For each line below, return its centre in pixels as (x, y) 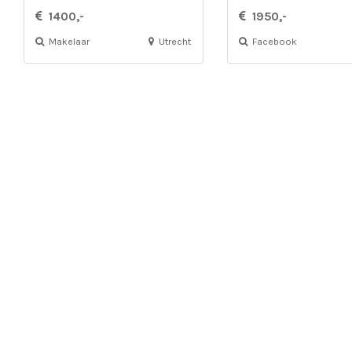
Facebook (273, 42)
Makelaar (67, 42)
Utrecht (173, 42)
